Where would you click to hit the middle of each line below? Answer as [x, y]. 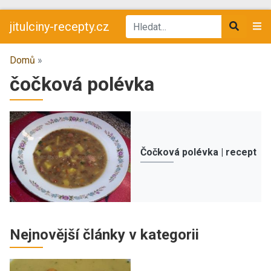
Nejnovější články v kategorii [104, 235]
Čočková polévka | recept [198, 152]
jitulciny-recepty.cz [60, 27]
